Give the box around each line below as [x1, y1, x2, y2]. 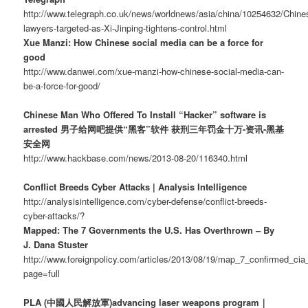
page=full [23, 267, 60, 280]
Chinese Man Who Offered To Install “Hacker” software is [23, 108, 267, 122]
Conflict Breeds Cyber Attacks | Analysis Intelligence [23, 180, 247, 194]
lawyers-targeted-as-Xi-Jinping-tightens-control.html [23, 21, 228, 34]
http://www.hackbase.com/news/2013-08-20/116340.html [23, 151, 248, 165]
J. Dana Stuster [23, 238, 89, 252]
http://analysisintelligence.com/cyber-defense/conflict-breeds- [23, 195, 267, 208]
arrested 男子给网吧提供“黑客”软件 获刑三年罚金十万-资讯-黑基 [23, 122, 285, 136]
